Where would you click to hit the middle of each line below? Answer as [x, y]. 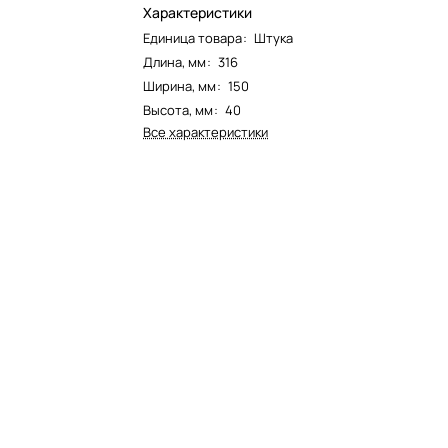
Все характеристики [206, 132]
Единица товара [193, 38]
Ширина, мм [180, 86]
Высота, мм [178, 110]
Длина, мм [175, 62]
